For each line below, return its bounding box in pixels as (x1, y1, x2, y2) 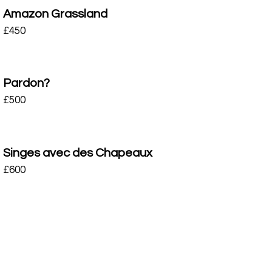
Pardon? (2, 77, 50, 89)
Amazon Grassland (2, 7, 107, 20)
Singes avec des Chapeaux (2, 146, 152, 159)
